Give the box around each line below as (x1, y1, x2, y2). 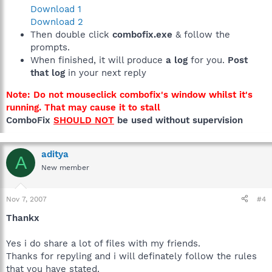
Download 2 (30, 16, 83, 27)
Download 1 (30, 4, 81, 15)
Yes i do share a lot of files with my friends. (6, 237, 200, 249)
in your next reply (65, 67, 146, 78)
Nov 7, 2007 (6, 194, 47, 203)
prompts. (30, 42, 70, 53)
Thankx (6, 212, 39, 223)
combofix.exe (112, 29, 172, 40)
